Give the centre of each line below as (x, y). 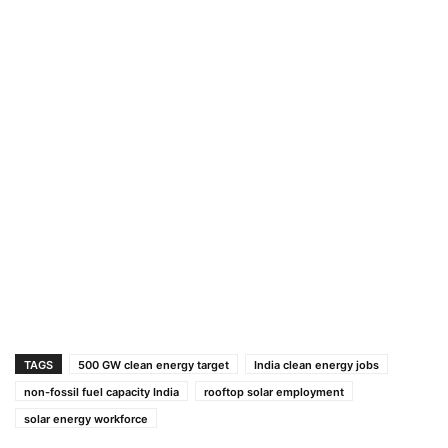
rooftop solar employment (274, 392)
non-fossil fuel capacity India (101, 392)
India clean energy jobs (316, 365)
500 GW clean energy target (153, 365)
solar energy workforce (86, 419)
